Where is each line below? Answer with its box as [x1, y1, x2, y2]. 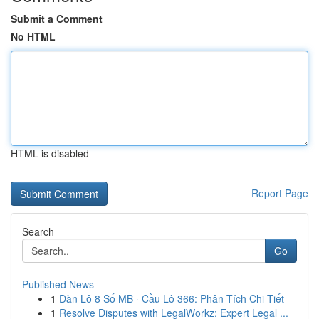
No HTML [11, 29, 56, 43]
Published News [22, 277, 94, 291]
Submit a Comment [11, 11, 103, 26]
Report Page [251, 186, 308, 200]
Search [22, 224, 54, 239]
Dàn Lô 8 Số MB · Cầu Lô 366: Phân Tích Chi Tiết [59, 291, 284, 305]
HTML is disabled [11, 146, 89, 160]
